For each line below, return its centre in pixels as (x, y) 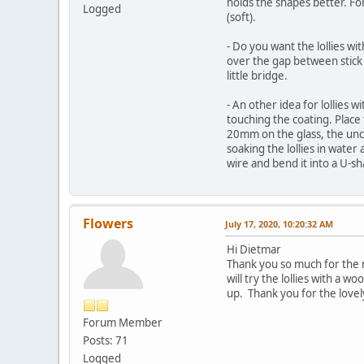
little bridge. (257, 75)
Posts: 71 (106, 340)
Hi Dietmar (254, 249)
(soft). (241, 17)
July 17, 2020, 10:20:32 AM (279, 223)
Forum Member (123, 322)
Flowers (108, 223)
